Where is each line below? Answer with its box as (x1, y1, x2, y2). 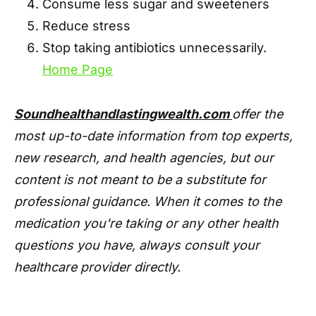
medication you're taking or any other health (14, 215, 279, 231)
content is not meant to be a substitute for (14, 171, 266, 187)
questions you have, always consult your (14, 237, 260, 253)
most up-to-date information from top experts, (14, 128, 293, 143)
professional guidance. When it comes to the (14, 193, 281, 209)
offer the (232, 106, 283, 121)
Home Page (42, 61, 113, 77)
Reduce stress (42, 18, 130, 33)
